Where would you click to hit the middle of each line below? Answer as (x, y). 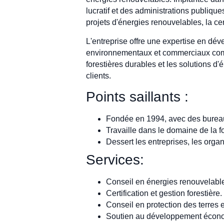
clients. (98, 75)
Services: (115, 159)
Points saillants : (137, 96)
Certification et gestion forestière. (164, 193)
